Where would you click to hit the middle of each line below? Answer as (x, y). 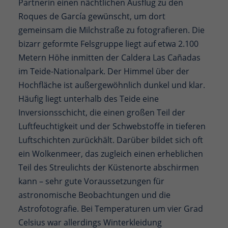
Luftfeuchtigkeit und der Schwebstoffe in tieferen (112, 126)
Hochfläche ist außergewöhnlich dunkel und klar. (111, 85)
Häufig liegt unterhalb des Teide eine (88, 98)
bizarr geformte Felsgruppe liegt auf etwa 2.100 (108, 44)
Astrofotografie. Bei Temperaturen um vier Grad (110, 208)
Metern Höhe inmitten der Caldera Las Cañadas (109, 57)
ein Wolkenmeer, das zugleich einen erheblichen (110, 153)
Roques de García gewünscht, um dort (92, 16)
